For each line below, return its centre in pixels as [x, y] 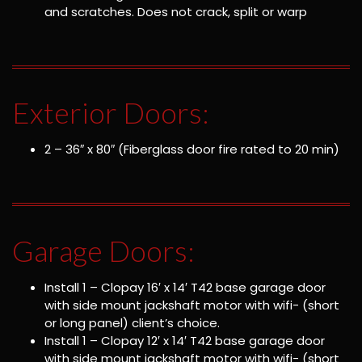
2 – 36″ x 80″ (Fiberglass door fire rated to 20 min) [192, 149]
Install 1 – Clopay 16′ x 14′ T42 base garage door [185, 287]
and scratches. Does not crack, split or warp [176, 12]
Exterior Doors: [111, 113]
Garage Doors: [103, 250]
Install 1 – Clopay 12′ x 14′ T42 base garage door [185, 340]
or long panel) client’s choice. [132, 322]
